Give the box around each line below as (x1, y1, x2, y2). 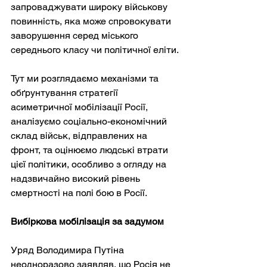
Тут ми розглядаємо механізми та (11, 72, 161, 84)
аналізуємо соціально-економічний (11, 115, 169, 127)
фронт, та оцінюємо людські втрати (11, 144, 170, 156)
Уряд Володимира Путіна (11, 244, 126, 256)
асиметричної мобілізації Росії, (11, 101, 150, 113)
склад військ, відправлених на (11, 129, 150, 141)
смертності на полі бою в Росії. (11, 187, 147, 198)
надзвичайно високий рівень (11, 172, 142, 184)
